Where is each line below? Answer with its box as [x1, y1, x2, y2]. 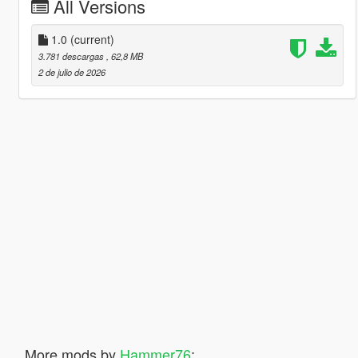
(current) [70, 30, 114, 47]
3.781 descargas [38, 49, 106, 62]
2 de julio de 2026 [38, 65, 105, 78]
